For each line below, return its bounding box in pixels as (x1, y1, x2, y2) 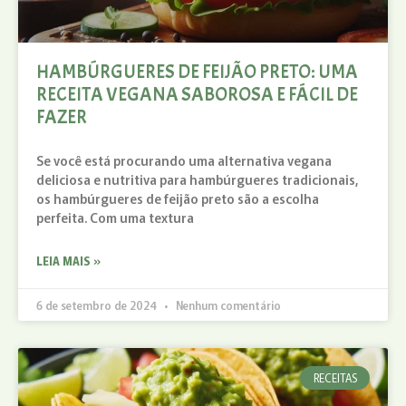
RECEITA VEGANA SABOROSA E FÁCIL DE (36, 82, 358, 106)
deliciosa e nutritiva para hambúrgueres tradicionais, (36, 169, 359, 188)
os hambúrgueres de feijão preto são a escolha (36, 188, 319, 208)
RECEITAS (313, 369, 357, 385)
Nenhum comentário (173, 296, 281, 313)
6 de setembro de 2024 (36, 296, 159, 313)
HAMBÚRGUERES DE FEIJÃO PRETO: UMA (36, 59, 358, 83)
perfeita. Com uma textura (36, 208, 194, 227)
